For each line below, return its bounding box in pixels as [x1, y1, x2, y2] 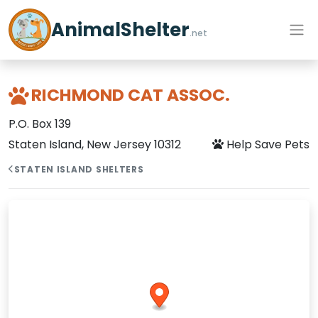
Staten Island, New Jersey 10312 [9, 136, 181, 153]
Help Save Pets [224, 136, 309, 153]
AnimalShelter [51, 17, 190, 43]
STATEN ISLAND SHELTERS [13, 163, 144, 175]
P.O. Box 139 [9, 116, 71, 132]
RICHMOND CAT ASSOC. [31, 83, 231, 107]
